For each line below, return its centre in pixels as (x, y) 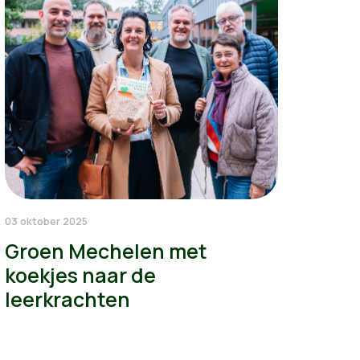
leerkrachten (67, 300)
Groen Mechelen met (106, 252)
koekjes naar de (80, 276)
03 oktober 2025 (46, 221)
